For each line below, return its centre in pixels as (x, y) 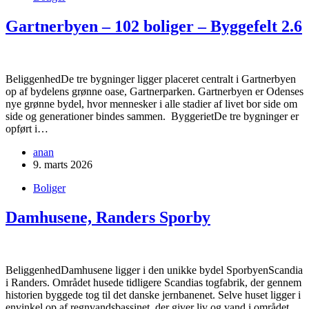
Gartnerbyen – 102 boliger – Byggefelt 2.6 (154, 27)
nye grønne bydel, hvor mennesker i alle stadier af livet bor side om (151, 104)
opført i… (27, 129)
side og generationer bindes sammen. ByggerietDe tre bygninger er (152, 117)
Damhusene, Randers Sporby (108, 218)
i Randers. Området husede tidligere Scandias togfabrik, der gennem (153, 282)
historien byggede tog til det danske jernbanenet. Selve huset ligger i (153, 295)
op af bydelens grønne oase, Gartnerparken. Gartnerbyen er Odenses (154, 92)
